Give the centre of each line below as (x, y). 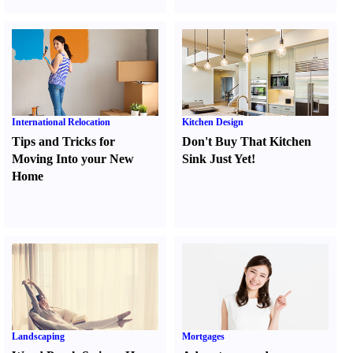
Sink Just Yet (217, 159)
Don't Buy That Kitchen (247, 141)
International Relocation (61, 122)
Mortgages (204, 336)
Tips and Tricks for (63, 141)
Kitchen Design (213, 122)
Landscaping (38, 336)
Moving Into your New (73, 159)
